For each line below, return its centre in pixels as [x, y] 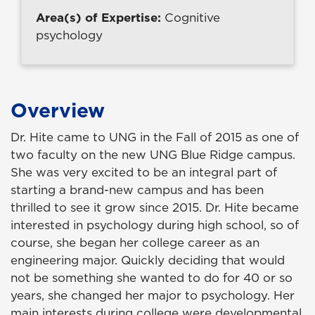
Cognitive [192, 18]
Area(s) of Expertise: [100, 18]
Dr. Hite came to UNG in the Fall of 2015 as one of [155, 137]
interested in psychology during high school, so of [155, 225]
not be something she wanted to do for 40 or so [152, 278]
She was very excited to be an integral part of [144, 173]
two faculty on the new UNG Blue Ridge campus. [153, 155]
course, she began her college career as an [135, 243]
